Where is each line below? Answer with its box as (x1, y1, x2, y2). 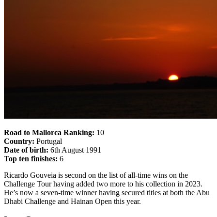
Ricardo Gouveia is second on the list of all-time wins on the (4, 170, 188, 179)
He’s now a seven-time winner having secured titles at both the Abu (4, 188, 210, 197)
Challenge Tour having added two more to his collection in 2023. (4, 179, 202, 188)
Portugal (34, 137, 62, 145)
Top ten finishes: (4, 154, 58, 163)
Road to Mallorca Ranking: (4, 128, 94, 137)
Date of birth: (4, 145, 48, 154)
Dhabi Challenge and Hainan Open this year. (4, 197, 141, 205)
